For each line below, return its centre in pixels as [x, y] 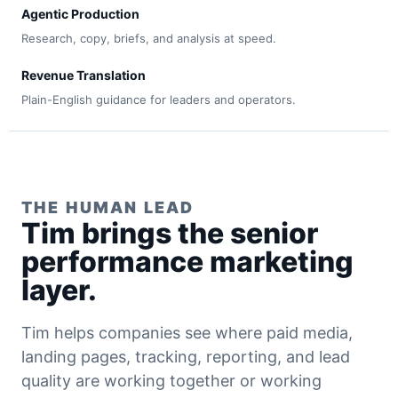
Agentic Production [80, 14]
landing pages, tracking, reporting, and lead [186, 357]
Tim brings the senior [170, 233]
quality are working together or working [171, 381]
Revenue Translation [84, 75]
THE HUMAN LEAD [108, 207]
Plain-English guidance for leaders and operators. [159, 99]
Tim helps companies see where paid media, [187, 333]
